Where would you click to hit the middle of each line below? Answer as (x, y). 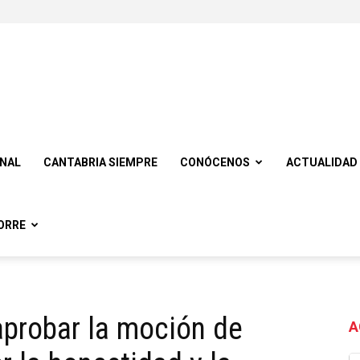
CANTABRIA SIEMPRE (100, 162)
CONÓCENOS (215, 162)
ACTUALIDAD (322, 162)
